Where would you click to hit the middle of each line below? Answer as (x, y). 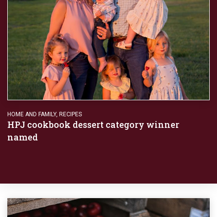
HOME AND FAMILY (32, 114)
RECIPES (70, 114)
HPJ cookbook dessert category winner (93, 124)
